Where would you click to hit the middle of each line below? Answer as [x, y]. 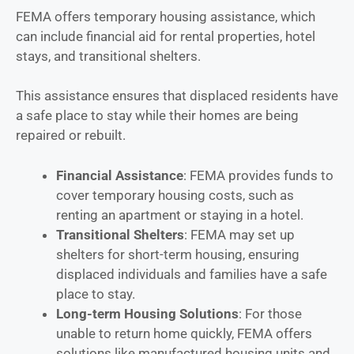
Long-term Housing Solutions [147, 313]
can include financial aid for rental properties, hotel [166, 36]
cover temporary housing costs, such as [175, 195]
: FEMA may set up [239, 234]
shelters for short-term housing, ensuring [178, 254]
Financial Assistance [120, 175]
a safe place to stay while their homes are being [157, 116]
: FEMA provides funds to [258, 175]
